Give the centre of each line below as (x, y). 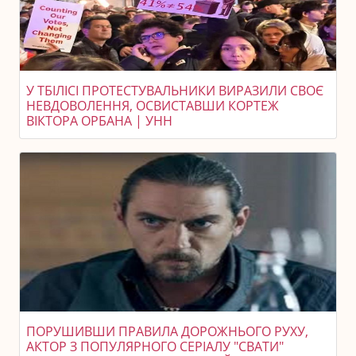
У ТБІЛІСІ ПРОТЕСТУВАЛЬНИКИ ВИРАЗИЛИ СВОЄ (175, 91)
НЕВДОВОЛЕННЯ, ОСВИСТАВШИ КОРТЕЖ (153, 106)
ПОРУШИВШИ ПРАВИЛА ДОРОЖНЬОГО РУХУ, (167, 331)
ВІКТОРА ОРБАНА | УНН (99, 121)
